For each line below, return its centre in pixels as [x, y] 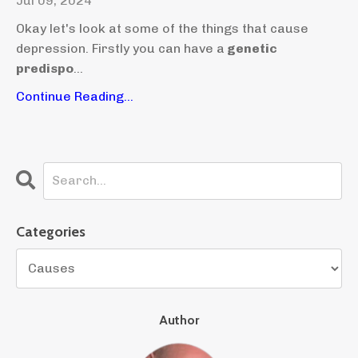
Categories [51, 231]
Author [179, 320]
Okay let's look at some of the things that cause [162, 28]
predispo [45, 68]
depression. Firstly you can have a [120, 48]
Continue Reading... [75, 96]
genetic [251, 48]
